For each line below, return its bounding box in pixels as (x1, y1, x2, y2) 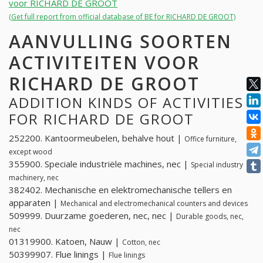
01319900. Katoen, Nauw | (9, 235, 122, 248)
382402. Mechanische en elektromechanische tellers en (9, 184, 232, 196)
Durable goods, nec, (176, 211, 244, 222)
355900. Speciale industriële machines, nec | (9, 158, 191, 170)
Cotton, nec (122, 237, 160, 248)
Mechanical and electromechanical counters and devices (60, 198, 248, 209)
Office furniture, (184, 134, 237, 144)
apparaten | (9, 197, 60, 209)
